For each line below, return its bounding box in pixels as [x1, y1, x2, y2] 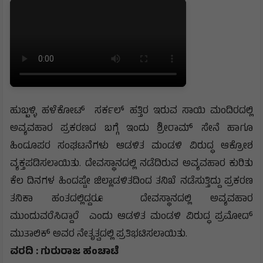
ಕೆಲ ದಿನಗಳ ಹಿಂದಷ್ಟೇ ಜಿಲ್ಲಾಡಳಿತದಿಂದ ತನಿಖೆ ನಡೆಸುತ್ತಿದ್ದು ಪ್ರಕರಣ [10, 173, 253, 190]
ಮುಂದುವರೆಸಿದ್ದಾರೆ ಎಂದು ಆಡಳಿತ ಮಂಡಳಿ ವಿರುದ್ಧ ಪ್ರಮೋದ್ [10, 208, 253, 225]
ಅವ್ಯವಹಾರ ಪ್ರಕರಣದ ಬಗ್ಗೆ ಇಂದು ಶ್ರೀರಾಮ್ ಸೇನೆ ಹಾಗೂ [10, 120, 253, 137]
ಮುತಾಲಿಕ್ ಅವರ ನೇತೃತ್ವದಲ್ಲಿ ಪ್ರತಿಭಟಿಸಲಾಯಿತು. [10, 226, 187, 243]
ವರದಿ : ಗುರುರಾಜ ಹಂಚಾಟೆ [10, 244, 119, 261]
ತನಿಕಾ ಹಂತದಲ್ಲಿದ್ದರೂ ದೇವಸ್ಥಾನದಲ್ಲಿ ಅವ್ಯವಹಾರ [10, 191, 253, 208]
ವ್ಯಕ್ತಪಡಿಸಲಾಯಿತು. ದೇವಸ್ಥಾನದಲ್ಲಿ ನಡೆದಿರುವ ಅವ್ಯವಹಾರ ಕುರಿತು [10, 156, 253, 173]
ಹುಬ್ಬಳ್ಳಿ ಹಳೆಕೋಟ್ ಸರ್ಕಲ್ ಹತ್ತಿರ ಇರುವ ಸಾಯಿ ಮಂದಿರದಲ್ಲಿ [10, 103, 253, 120]
